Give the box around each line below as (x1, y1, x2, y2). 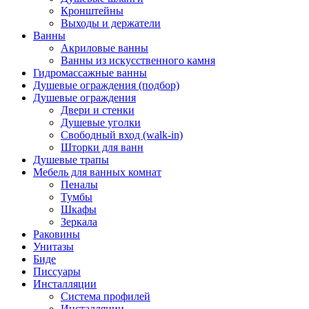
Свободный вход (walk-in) (61, 129, 183, 141)
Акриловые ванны (61, 42, 148, 54)
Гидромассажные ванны (33, 67, 147, 79)
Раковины (33, 228, 80, 240)
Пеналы (61, 179, 98, 190)
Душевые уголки (61, 117, 141, 128)
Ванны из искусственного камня (61, 54, 215, 66)
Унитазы (33, 241, 74, 252)
